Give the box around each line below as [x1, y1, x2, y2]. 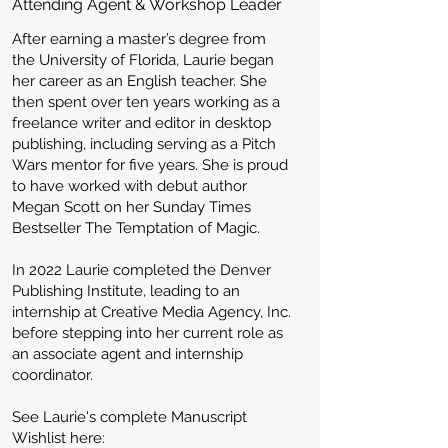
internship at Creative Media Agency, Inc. [12, 303, 291, 321]
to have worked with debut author [12, 177, 247, 195]
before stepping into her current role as [12, 324, 283, 342]
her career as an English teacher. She [12, 72, 267, 90]
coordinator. [12, 366, 93, 384]
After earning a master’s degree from [12, 30, 266, 48]
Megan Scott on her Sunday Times [12, 198, 251, 216]
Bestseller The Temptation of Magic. [12, 219, 260, 237]
